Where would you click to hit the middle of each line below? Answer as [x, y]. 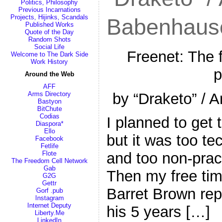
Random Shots [49, 39]
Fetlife [49, 146]
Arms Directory [49, 94]
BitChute [49, 109]
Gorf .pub [49, 191]
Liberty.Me [49, 213]
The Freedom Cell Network [49, 161]
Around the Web [49, 74]
